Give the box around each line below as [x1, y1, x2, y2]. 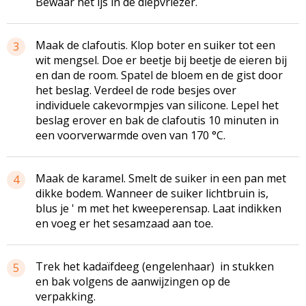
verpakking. [36, 288, 96, 304]
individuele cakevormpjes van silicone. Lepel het [36, 97, 279, 113]
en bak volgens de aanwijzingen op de [36, 273, 230, 289]
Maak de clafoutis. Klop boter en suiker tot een [36, 37, 275, 53]
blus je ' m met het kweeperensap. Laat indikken [36, 200, 281, 216]
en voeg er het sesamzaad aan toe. [36, 215, 213, 231]
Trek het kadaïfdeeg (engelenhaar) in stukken [36, 258, 274, 274]
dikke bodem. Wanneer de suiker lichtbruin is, [36, 185, 268, 201]
